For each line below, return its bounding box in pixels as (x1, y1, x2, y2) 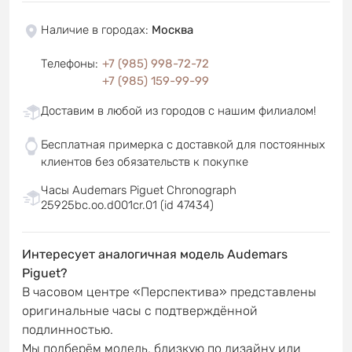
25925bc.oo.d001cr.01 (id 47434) (41, 197, 214, 212)
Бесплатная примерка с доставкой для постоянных (41, 137, 325, 152)
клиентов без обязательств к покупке (41, 154, 248, 169)
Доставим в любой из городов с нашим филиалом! (41, 103, 316, 118)
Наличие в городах (41, 22, 145, 37)
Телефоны (41, 56, 95, 71)
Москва (152, 22, 193, 37)
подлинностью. (22, 321, 113, 337)
